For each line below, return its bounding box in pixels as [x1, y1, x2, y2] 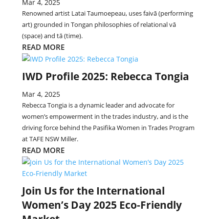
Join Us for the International [22, 184, 165, 197]
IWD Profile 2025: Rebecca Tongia [22, 69, 189, 83]
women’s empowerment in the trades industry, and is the [22, 112, 188, 121]
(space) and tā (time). [22, 31, 83, 40]
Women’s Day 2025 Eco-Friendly [22, 198, 182, 212]
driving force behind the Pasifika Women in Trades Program [22, 123, 195, 132]
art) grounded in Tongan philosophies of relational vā [22, 20, 176, 29]
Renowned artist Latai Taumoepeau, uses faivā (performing [22, 9, 193, 18]
